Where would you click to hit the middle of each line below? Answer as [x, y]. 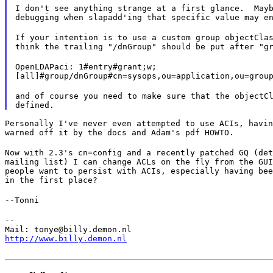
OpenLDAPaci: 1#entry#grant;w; [86, 66]
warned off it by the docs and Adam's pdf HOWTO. [119, 132]
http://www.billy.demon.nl [66, 238]
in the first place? [51, 180]
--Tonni [22, 200]
